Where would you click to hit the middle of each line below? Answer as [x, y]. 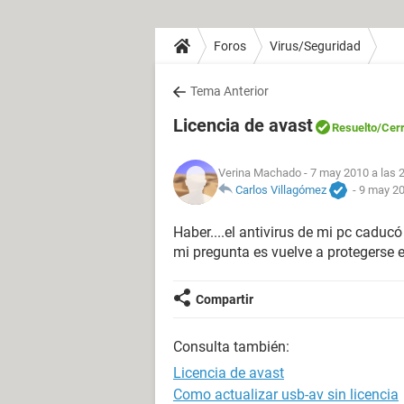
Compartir [225, 299]
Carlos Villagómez [281, 189]
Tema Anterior [230, 91]
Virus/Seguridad [315, 46]
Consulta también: [231, 347]
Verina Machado [260, 172]
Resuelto [354, 128]
